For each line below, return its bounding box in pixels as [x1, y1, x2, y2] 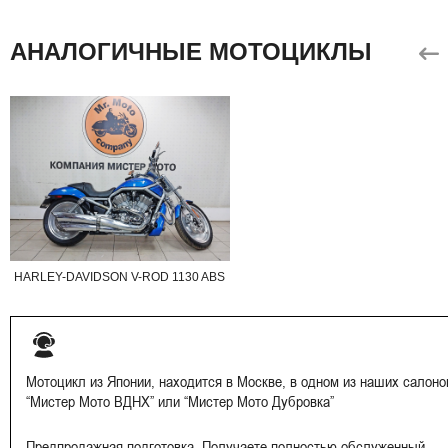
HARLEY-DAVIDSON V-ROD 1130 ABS [14, 269, 226, 284]
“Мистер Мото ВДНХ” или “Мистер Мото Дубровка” [26, 390, 334, 411]
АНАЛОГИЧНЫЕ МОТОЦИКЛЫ [10, 38, 372, 65]
